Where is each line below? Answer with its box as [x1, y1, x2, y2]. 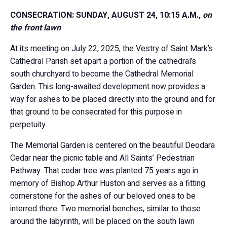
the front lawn [10, 22, 61, 34]
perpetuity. [10, 119, 47, 131]
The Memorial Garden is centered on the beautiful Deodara [10, 139, 215, 152]
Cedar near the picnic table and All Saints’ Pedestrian [10, 152, 195, 164]
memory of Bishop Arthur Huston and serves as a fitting [10, 177, 205, 190]
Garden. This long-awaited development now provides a [10, 81, 205, 93]
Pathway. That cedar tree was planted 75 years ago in [10, 165, 198, 177]
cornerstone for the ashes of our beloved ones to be [10, 190, 196, 202]
